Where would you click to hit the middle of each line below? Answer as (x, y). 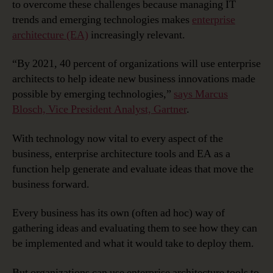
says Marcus (201, 94)
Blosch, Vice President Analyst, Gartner (99, 110)
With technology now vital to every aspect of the (118, 138)
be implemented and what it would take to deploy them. (133, 244)
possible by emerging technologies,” (93, 94)
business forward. (51, 184)
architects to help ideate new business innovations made (134, 79)
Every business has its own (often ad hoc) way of (119, 213)
